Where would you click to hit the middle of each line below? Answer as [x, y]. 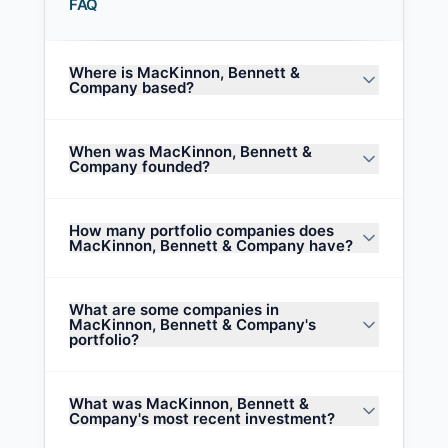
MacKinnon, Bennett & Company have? [211, 245]
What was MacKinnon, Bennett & [189, 403]
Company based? [131, 87]
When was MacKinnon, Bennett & [190, 151]
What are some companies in [174, 309]
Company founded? [139, 166]
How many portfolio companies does [201, 230]
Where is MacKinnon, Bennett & [184, 72]
